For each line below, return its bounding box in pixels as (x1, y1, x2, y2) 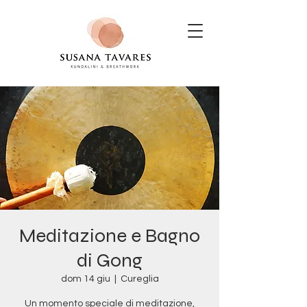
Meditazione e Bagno (19, 224, 200, 247)
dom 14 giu (60, 274, 110, 284)
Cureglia (120, 274, 159, 284)
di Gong (77, 249, 143, 272)
